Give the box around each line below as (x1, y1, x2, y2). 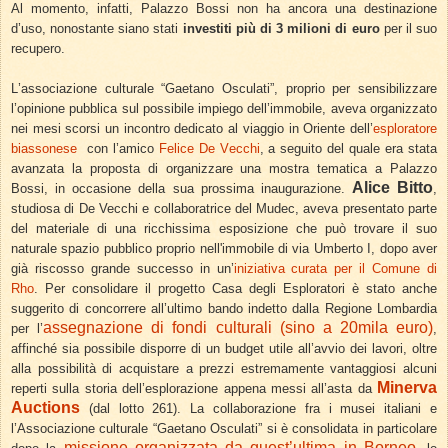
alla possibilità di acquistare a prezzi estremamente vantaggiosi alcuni (11, 361, 437, 377)
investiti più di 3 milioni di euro (182, 21, 380, 37)
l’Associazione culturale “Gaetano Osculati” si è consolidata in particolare (11, 421, 437, 437)
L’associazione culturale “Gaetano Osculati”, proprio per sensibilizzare (11, 81, 437, 97)
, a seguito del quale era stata (259, 141, 438, 157)
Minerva (377, 379, 437, 397)
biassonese (11, 141, 77, 157)
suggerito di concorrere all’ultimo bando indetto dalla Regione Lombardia (11, 301, 437, 317)
